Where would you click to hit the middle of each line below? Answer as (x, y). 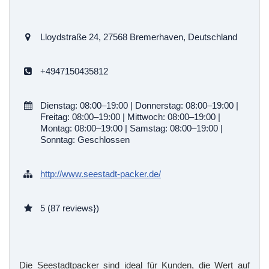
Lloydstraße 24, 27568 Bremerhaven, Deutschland (139, 37)
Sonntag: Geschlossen (85, 140)
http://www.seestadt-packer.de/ (101, 174)
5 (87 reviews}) (70, 208)
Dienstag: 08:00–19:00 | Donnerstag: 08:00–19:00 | (139, 106)
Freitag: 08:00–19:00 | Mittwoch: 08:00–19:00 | (130, 117)
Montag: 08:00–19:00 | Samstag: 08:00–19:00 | (131, 128)
